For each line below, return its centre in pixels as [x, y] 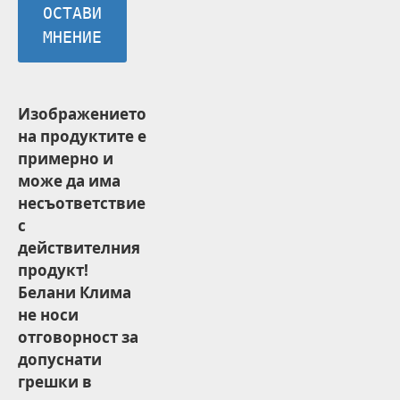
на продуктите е [82, 136]
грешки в [55, 382]
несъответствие [82, 203]
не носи [48, 315]
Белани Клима [75, 292]
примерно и [66, 158]
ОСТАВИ [73, 13]
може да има [69, 181]
